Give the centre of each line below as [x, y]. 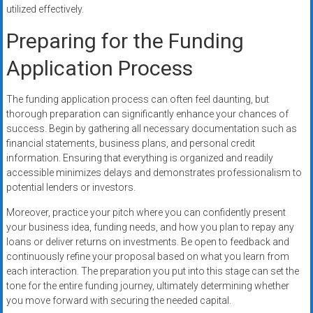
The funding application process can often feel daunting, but [137, 100]
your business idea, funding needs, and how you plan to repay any [150, 227]
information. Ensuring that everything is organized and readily [139, 158]
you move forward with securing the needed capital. [118, 301]
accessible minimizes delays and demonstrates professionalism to [154, 173]
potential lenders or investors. [71, 188]
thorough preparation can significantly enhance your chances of [147, 114]
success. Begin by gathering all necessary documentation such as [151, 129]
